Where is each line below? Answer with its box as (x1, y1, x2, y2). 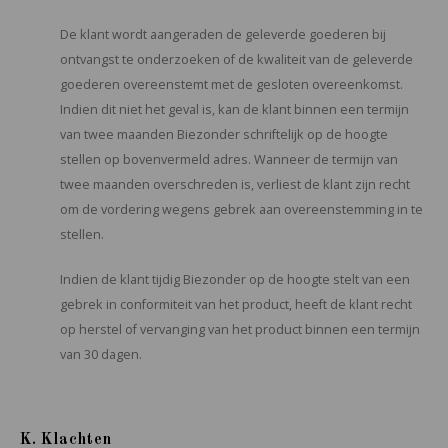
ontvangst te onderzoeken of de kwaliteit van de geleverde (60, 51, 413, 68)
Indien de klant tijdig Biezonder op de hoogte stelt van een (60, 271, 410, 288)
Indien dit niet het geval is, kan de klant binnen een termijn (60, 101, 409, 118)
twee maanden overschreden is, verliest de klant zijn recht (60, 176, 410, 193)
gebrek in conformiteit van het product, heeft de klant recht (60, 296, 412, 313)
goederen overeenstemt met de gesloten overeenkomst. (60, 76, 403, 93)
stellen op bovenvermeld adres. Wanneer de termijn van (60, 151, 398, 168)
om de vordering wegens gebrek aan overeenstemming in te (60, 201, 423, 218)
